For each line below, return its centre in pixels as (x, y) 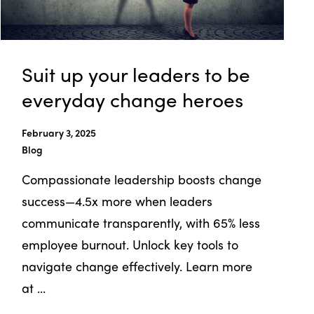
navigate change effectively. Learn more (137, 266)
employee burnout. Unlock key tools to (130, 244)
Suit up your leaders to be (136, 73)
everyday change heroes (133, 98)
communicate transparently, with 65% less (141, 222)
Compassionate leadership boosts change (142, 179)
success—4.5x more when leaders (117, 200)
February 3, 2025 (59, 132)
